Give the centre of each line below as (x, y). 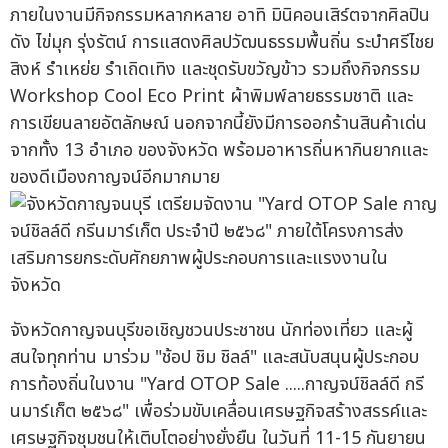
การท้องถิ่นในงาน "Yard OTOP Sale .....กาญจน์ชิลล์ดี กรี (217, 385)
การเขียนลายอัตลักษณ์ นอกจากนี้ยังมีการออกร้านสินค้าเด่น (218, 124)
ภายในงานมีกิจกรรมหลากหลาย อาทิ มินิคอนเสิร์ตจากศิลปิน (220, 16)
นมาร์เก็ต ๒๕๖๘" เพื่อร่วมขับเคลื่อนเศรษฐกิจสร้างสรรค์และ (218, 412)
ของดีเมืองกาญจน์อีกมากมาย (115, 178)
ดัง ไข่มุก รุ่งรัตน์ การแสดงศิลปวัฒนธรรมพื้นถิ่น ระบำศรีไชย (222, 43)
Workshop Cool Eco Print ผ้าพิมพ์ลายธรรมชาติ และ (211, 97)
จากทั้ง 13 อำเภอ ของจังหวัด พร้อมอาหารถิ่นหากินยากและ (219, 151)
